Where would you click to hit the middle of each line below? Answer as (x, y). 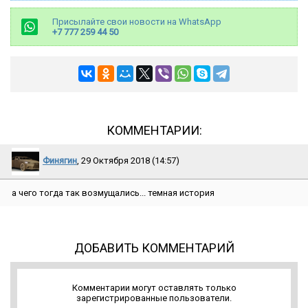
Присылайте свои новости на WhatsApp (137, 21)
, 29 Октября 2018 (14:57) (128, 161)
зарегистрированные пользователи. (154, 298)
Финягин (60, 161)
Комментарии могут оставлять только (154, 287)
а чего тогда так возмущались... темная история (113, 192)
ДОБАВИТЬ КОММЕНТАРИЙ (154, 247)
